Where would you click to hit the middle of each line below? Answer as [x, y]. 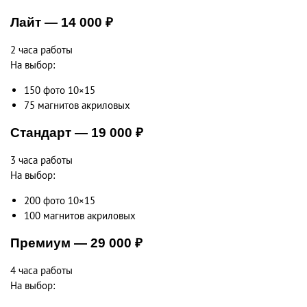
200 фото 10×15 [60, 200]
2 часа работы [41, 49]
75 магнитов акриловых [77, 105]
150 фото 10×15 [60, 90]
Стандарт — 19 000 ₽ [77, 132]
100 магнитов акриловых [80, 215]
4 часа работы [41, 270]
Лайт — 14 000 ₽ [62, 22]
